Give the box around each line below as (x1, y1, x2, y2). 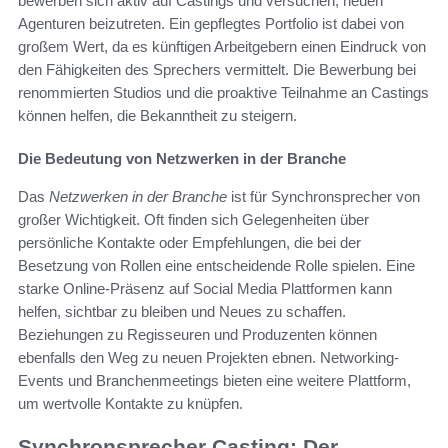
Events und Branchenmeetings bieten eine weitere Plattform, (18, 372, 411, 390)
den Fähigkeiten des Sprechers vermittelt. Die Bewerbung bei (18, 61, 416, 79)
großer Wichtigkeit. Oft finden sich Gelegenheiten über (18, 211, 369, 229)
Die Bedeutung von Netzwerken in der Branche (18, 150, 346, 168)
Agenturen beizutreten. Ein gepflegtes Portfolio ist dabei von (18, 15, 404, 33)
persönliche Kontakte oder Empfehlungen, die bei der (18, 234, 361, 252)
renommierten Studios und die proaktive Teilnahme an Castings (18, 84, 429, 102)
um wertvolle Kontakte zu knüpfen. (18, 395, 243, 413)
